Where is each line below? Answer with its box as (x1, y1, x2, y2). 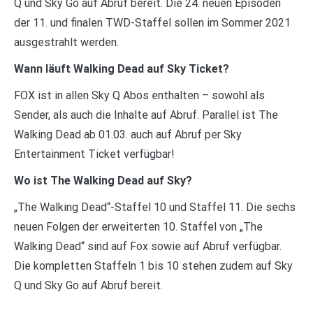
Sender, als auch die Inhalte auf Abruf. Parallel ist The (14, 108, 278, 122)
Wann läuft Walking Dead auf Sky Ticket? (14, 61, 229, 75)
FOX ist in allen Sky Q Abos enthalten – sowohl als (14, 88, 265, 102)
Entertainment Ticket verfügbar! (14, 147, 175, 161)
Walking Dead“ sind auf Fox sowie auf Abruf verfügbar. (14, 239, 282, 253)
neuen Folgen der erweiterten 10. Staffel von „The (14, 219, 263, 233)
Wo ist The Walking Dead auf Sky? (14, 173, 192, 187)
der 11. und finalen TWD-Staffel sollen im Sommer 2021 (14, 15, 291, 29)
